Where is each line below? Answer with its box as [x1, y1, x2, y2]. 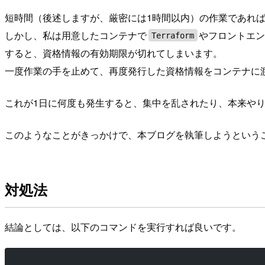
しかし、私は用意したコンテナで [5, 28, 147, 42]
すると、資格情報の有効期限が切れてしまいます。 [5, 46, 222, 60]
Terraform [151, 30, 195, 40]
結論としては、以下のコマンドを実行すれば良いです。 [5, 219, 241, 234]
